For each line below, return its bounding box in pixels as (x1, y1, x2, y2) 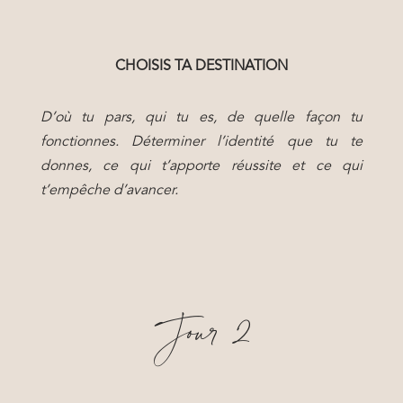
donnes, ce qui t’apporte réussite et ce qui (40, 159, 363, 174)
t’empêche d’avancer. (40, 184, 178, 198)
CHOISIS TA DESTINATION (114, 59, 288, 74)
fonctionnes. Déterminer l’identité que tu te (40, 135, 363, 149)
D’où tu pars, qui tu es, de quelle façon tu (40, 111, 363, 125)
